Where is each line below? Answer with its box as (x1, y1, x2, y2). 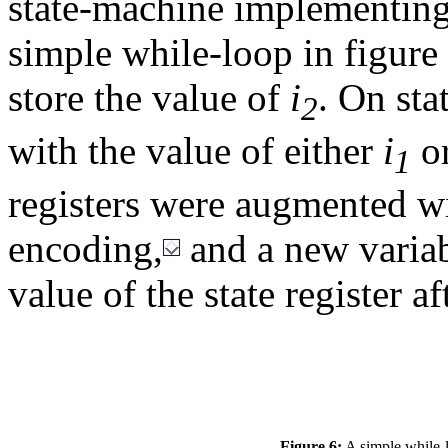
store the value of (8, 76, 290, 120)
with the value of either (8, 129, 383, 173)
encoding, (8, 227, 163, 271)
